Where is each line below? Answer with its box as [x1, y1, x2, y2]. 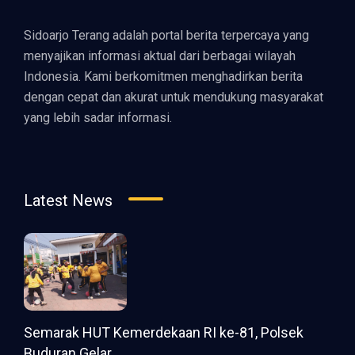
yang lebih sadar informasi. [24, 110, 172, 125]
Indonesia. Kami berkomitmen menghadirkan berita [24, 69, 303, 84]
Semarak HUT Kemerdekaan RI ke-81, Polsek [24, 323, 303, 341]
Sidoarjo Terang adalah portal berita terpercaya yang [24, 28, 309, 43]
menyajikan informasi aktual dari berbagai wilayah [24, 48, 296, 63]
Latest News [24, 191, 113, 210]
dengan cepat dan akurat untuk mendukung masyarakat [24, 90, 323, 105]
